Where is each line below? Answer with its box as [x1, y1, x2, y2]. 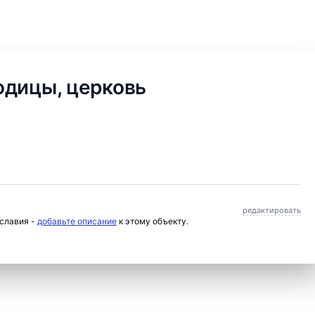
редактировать [243, 205, 301, 215]
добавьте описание [37, 216, 117, 226]
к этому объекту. [117, 216, 188, 226]
